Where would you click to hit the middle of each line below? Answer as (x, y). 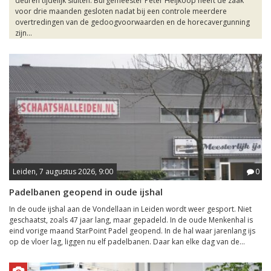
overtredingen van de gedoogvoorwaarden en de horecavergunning (132, 22)
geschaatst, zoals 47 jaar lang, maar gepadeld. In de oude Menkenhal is (131, 220)
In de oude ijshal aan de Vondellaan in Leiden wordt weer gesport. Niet (130, 209)
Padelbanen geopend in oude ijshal (86, 192)
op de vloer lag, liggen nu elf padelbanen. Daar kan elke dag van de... (127, 242)
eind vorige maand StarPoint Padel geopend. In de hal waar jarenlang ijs (132, 231)
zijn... (24, 33)
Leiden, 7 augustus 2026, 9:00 (63, 171)
